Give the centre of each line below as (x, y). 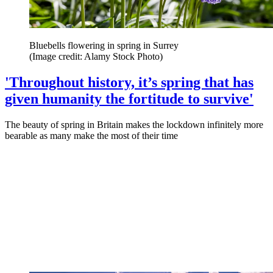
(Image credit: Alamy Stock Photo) (96, 56)
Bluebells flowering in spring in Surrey (104, 45)
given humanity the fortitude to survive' (129, 98)
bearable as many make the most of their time (91, 135)
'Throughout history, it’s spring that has (129, 82)
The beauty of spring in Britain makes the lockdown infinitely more (134, 124)
